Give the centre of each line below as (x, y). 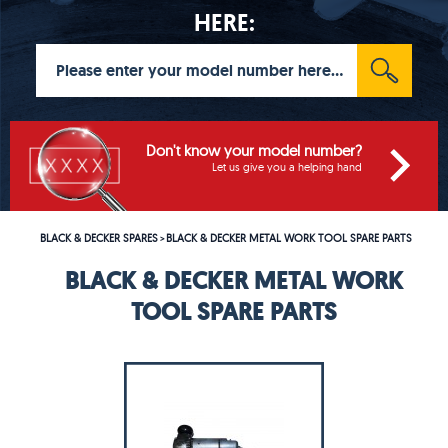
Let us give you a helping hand (287, 166)
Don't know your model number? (254, 150)
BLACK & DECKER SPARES (99, 237)
